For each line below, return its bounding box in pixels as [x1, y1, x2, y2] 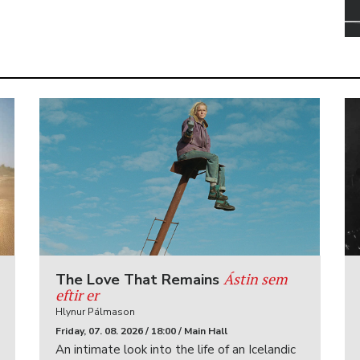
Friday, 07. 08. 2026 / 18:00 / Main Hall [55, 325, 227, 337]
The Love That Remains [55, 270, 223, 289]
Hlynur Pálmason [55, 305, 135, 318]
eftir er [55, 285, 99, 305]
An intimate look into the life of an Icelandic [55, 342, 296, 358]
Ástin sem [223, 269, 288, 288]
